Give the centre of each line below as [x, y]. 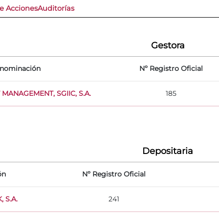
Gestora [168, 45]
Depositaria [168, 151]
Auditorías [56, 8]
